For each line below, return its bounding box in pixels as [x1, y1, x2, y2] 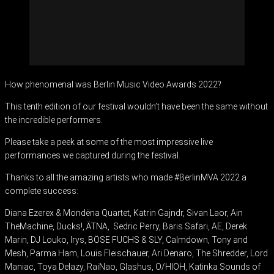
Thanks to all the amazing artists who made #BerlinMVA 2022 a [5, 172, 246, 182]
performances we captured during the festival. [5, 150, 182, 160]
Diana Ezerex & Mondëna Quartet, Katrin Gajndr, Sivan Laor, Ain [5, 208, 243, 218]
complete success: [5, 186, 78, 196]
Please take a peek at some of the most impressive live [5, 137, 213, 147]
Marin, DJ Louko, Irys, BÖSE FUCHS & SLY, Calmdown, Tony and [5, 235, 248, 245]
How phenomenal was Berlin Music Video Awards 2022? [5, 80, 223, 89]
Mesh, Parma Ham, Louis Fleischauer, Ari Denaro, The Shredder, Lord [5, 248, 268, 258]
